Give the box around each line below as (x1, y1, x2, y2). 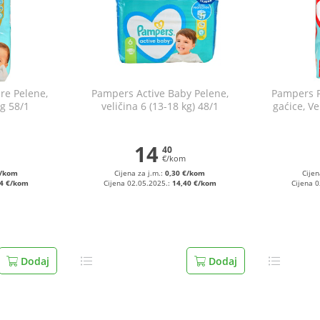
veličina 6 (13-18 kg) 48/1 (101, 99, 219, 113)
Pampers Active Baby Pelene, (91, 86, 229, 100)
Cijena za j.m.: (114, 169, 166, 178)
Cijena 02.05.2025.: (103, 179, 172, 188)
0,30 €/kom (165, 169, 206, 178)
